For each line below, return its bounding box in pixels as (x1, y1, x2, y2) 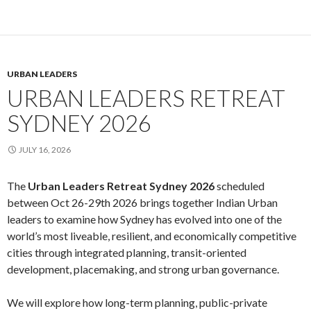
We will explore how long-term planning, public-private (7, 296, 267, 310)
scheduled (215, 179, 264, 193)
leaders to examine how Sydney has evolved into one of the (7, 212, 282, 226)
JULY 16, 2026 (19, 144, 71, 155)
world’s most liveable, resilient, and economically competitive (7, 229, 296, 243)
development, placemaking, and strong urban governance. (7, 262, 279, 276)
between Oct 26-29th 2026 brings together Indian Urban (7, 196, 278, 210)
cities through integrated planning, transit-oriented (7, 246, 246, 260)
